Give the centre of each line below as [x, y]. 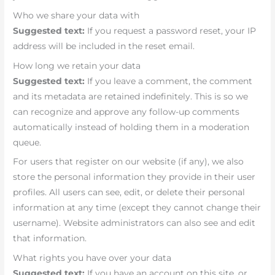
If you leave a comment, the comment [170, 81]
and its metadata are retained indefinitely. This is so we [131, 96]
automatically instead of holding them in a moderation [131, 127]
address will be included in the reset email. [104, 46]
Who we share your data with [76, 15]
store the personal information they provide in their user [134, 177]
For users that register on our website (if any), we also [129, 162]
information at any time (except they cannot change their [137, 208]
